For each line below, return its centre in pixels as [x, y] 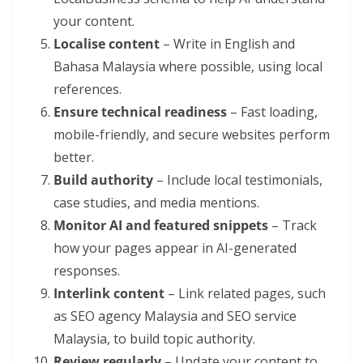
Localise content [107, 44]
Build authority [103, 180]
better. [74, 158]
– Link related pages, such [245, 294]
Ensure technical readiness [140, 112]
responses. [87, 271]
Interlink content [109, 294]
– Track [293, 226]
